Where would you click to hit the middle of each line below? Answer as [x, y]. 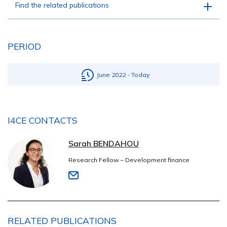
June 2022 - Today [123, 75]
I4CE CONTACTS [43, 120]
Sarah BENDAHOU [104, 143]
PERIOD [24, 46]
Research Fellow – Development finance [129, 160]
